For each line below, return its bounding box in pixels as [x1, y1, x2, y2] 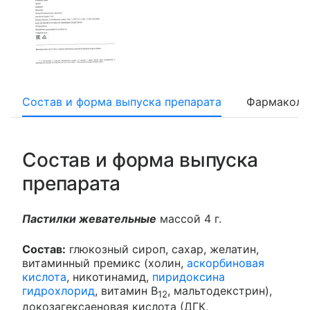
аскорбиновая [187, 256, 264, 270]
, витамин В [95, 284, 158, 298]
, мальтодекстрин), [167, 284, 272, 298]
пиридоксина [152, 270, 225, 284]
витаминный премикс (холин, [22, 256, 187, 270]
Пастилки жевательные [22, 212, 156, 226]
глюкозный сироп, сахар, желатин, [66, 242, 259, 256]
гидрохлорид [22, 284, 95, 298]
